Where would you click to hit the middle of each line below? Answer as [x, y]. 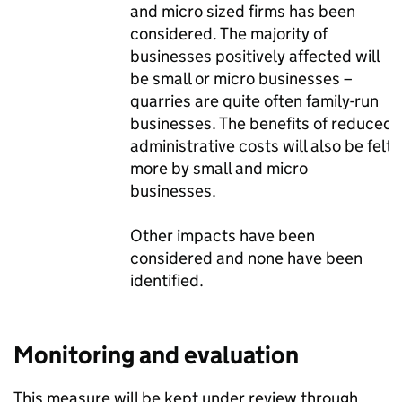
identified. [167, 280]
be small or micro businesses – [241, 79]
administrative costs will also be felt [261, 146]
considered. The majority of [229, 34]
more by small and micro [219, 168]
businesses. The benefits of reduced [262, 123]
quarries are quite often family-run [254, 101]
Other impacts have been [223, 236]
